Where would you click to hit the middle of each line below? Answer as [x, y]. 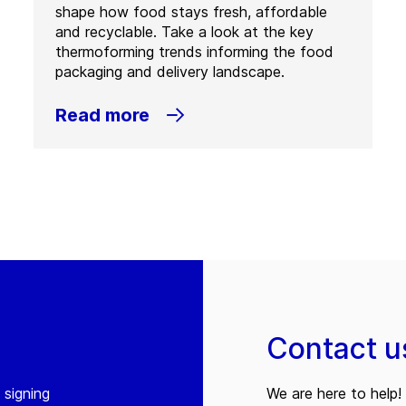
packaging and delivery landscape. [169, 71]
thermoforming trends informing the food [194, 51]
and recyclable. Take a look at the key [184, 31]
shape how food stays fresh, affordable [191, 11]
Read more [102, 115]
